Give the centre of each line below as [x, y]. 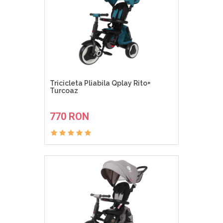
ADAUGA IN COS [115, 107]
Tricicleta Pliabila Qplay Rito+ [100, 83]
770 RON [69, 117]
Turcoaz [64, 91]
